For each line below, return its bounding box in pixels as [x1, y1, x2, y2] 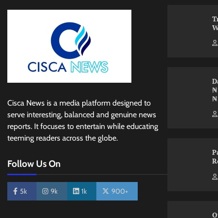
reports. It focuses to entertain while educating [7, 121, 158, 131]
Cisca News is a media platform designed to [7, 98, 151, 108]
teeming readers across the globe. [7, 133, 118, 143]
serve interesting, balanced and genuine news [7, 109, 156, 119]
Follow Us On [7, 158, 61, 169]
